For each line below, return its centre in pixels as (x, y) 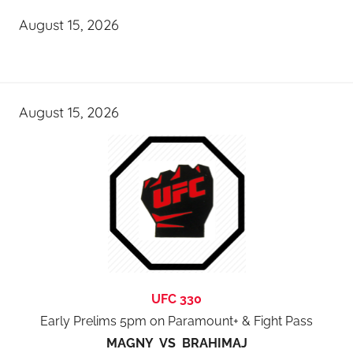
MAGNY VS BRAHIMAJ (176, 343)
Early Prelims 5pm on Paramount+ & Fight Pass (176, 321)
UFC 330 (176, 299)
